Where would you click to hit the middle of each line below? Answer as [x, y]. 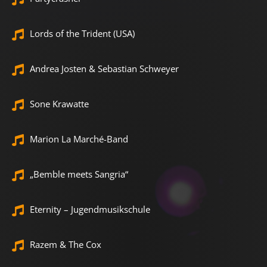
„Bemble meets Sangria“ [79, 174]
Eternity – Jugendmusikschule [90, 209]
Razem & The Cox [66, 244]
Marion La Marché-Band [79, 139]
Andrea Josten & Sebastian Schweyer [104, 68]
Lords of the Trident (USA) [82, 33]
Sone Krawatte [59, 103]
